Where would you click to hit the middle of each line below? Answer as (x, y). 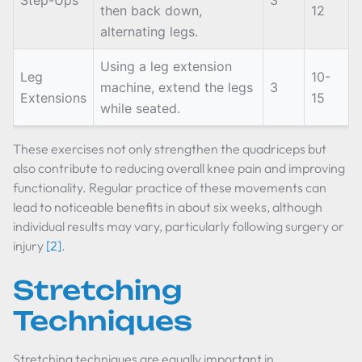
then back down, (151, 11)
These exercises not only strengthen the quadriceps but (170, 149)
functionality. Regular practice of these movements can (170, 187)
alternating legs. (149, 32)
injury (29, 246)
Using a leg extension (166, 66)
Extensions (53, 98)
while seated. (140, 108)
